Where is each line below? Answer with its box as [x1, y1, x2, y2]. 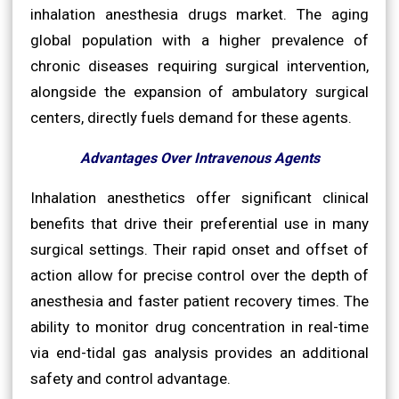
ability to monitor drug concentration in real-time [30, 317, 369, 336]
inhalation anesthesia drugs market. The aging [30, 4, 369, 23]
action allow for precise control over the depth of [30, 265, 369, 284]
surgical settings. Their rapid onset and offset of [30, 240, 369, 258]
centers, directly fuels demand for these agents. [30, 108, 352, 126]
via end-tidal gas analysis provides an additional [30, 343, 369, 362]
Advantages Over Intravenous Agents [79, 149, 320, 167]
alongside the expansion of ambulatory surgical [30, 82, 369, 101]
